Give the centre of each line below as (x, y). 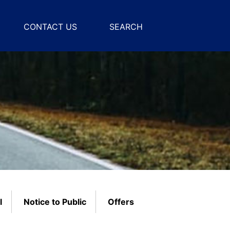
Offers (121, 202)
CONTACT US (50, 27)
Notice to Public (55, 202)
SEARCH (126, 27)
